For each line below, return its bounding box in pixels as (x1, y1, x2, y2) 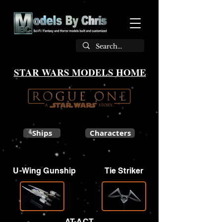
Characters (89, 128, 131, 138)
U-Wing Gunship (13, 166, 76, 175)
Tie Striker (104, 166, 144, 175)
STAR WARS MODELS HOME (13, 65, 146, 79)
